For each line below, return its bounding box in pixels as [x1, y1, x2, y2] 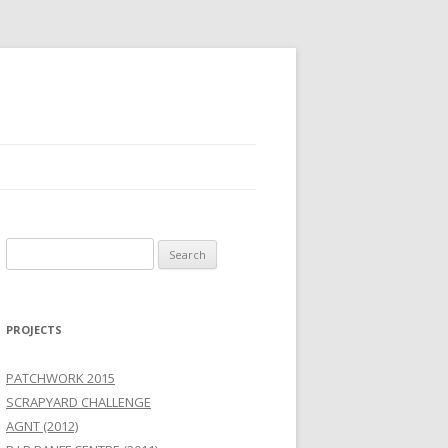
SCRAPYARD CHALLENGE [6, 393, 151, 411]
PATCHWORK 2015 [6, 369, 115, 387]
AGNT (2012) [6, 417, 78, 435]
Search [5, 240, 48, 258]
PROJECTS [6, 322, 62, 337]
